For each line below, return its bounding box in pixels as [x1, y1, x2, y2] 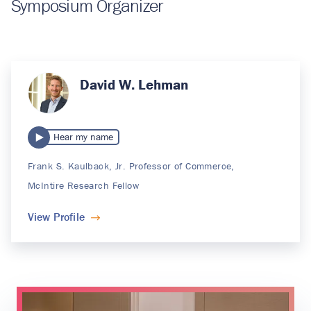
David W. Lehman [79, 76, 189, 94]
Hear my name [53, 131, 114, 144]
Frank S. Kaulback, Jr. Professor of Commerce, [28, 159, 235, 172]
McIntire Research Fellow [28, 179, 140, 192]
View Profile [28, 210, 85, 224]
